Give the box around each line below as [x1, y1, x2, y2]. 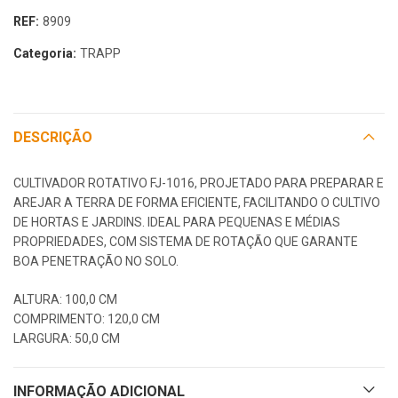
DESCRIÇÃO [13, 128, 92, 146]
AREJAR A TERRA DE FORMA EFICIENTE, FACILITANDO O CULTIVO [13, 195, 380, 210]
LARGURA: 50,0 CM [13, 330, 120, 346]
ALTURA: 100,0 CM [13, 291, 117, 306]
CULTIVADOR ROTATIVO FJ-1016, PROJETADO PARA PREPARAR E [13, 175, 384, 190]
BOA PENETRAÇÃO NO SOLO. [13, 253, 179, 268]
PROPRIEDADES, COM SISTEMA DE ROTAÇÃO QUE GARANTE [13, 234, 358, 249]
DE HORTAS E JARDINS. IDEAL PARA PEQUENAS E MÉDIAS [13, 214, 340, 229]
